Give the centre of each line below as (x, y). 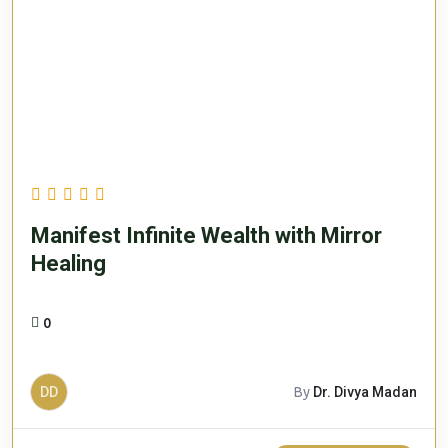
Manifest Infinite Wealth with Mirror (206, 235)
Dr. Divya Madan (365, 391)
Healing (68, 263)
